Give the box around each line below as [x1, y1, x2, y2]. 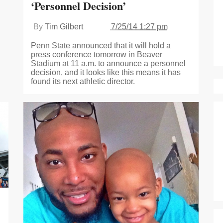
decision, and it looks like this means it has [30, 68, 181, 77]
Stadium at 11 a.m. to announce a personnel [30, 59, 186, 68]
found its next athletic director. [30, 77, 135, 86]
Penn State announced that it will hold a [30, 41, 171, 50]
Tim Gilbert [44, 22, 83, 31]
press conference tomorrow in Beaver [30, 50, 162, 59]
